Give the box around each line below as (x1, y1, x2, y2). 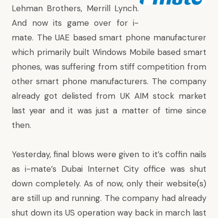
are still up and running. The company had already (12, 193, 206, 203)
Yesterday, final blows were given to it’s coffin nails (12, 149, 206, 160)
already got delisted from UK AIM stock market (12, 91, 206, 101)
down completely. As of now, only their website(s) (12, 178, 206, 189)
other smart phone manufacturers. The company (12, 76, 206, 87)
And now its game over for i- (12, 18, 139, 28)
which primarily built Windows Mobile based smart (12, 47, 206, 57)
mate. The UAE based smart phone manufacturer (12, 32, 206, 43)
